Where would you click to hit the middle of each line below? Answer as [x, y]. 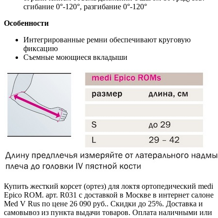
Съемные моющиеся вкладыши [75, 57]
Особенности [26, 23]
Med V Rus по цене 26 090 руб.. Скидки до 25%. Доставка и [103, 203]
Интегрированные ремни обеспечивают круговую [107, 39]
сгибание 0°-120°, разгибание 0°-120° [85, 6]
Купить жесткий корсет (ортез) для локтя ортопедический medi [109, 186]
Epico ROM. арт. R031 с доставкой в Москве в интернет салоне [109, 195]
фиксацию [41, 48]
